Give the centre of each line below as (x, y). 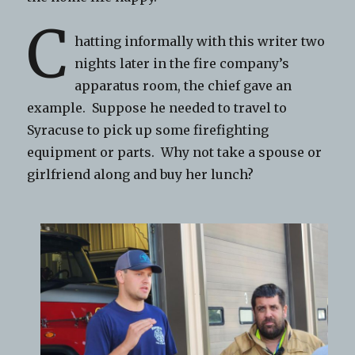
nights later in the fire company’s (182, 64)
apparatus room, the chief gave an (183, 86)
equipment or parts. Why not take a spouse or (175, 153)
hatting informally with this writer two (200, 42)
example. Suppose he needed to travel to (157, 108)
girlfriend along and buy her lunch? (141, 175)
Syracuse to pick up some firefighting (148, 130)
